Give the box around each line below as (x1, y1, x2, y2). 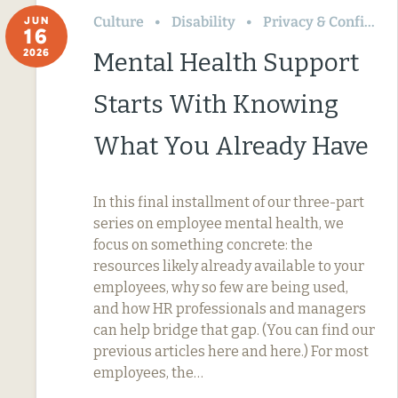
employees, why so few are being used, (93, 278, 348, 296)
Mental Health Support (93, 47, 359, 77)
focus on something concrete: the (93, 235, 313, 253)
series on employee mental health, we (93, 214, 344, 232)
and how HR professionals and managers (93, 299, 366, 317)
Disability (171, 12, 235, 30)
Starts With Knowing (93, 89, 338, 119)
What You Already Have (93, 131, 369, 161)
